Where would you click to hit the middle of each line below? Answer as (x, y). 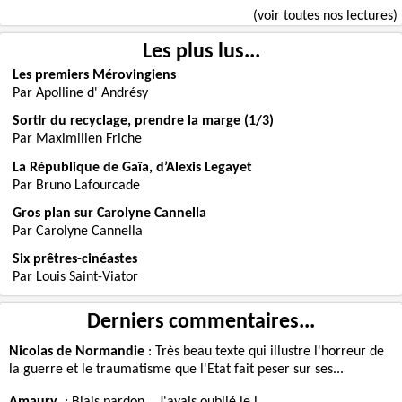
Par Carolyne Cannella (78, 231)
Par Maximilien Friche (78, 140)
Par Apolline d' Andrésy (81, 94)
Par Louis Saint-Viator (76, 278)
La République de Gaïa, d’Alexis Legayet (133, 167)
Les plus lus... (201, 52)
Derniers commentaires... (201, 322)
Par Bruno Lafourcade (77, 185)
